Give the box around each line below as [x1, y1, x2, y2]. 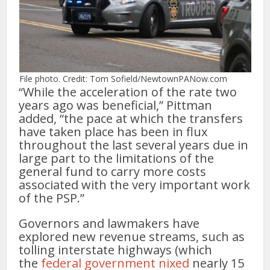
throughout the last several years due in [19, 137, 249, 154]
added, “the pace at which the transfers [19, 110, 243, 127]
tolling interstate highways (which [19, 242, 213, 259]
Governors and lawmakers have [19, 215, 200, 232]
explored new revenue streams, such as [19, 228, 245, 245]
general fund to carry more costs [19, 163, 207, 180]
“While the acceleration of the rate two [19, 84, 237, 101]
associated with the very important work [19, 177, 251, 193]
